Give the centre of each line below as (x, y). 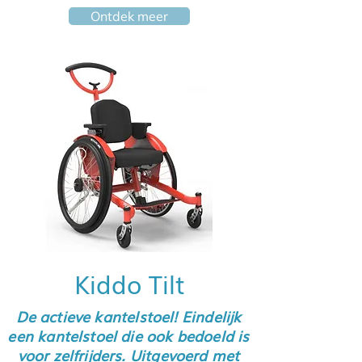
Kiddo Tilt (129, 284)
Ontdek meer (129, 16)
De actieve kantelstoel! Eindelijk (128, 316)
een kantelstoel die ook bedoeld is (128, 335)
